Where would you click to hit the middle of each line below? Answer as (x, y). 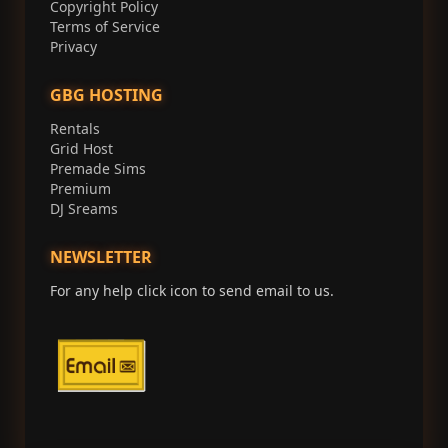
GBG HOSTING (106, 95)
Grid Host (81, 149)
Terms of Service (105, 27)
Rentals (75, 129)
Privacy (73, 47)
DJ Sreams (84, 209)
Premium (80, 189)
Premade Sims (98, 169)
